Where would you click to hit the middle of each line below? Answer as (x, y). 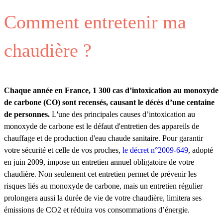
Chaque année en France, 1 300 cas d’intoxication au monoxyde (111, 91)
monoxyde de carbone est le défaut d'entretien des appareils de (102, 126)
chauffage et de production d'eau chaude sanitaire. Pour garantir (104, 138)
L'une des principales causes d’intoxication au (123, 114)
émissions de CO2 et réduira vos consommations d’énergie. (97, 210)
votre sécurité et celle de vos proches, (63, 150)
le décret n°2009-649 (155, 150)
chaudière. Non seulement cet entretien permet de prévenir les (100, 174)
